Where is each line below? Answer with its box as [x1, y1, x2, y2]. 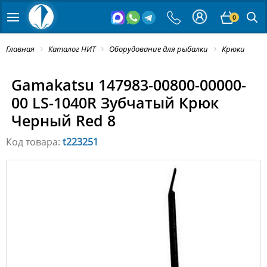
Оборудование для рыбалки [109, 44, 208, 54]
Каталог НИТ [48, 44, 95, 54]
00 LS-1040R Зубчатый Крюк [11, 92, 219, 113]
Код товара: [6, 135, 63, 149]
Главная [6, 44, 35, 54]
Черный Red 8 [11, 110, 116, 131]
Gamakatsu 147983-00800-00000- [11, 74, 246, 95]
